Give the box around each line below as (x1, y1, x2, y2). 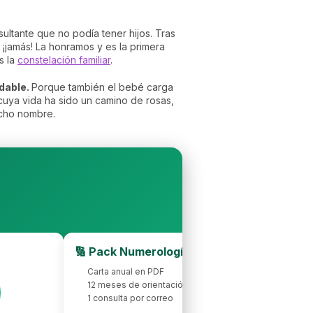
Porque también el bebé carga (31, 80, 173, 93)
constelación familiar (17, 53, 110, 66)
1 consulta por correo (87, 292, 173, 303)
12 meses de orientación (87, 279, 188, 290)
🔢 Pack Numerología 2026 (75, 244, 222, 259)
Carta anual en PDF (87, 265, 164, 277)
